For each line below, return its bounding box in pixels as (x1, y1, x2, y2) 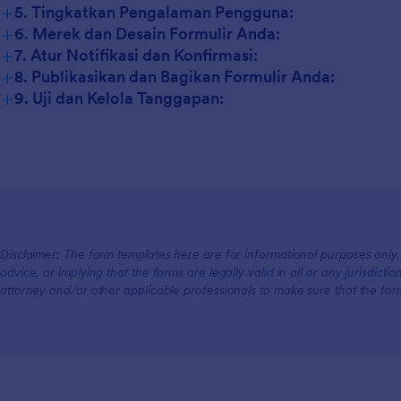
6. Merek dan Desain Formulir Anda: (14, 22, 280, 44)
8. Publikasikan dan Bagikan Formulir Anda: (14, 65, 335, 87)
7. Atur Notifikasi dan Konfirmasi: (14, 44, 258, 65)
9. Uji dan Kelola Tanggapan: (14, 87, 224, 108)
